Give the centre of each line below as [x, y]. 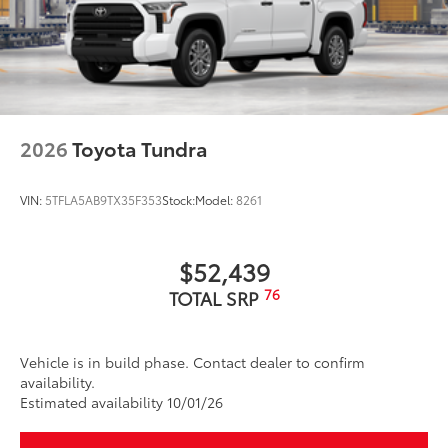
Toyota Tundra [140, 148]
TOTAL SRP [216, 298]
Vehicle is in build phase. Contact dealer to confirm [192, 362]
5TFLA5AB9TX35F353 [103, 200]
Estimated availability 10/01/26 [121, 402]
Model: [215, 200]
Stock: [178, 200]
